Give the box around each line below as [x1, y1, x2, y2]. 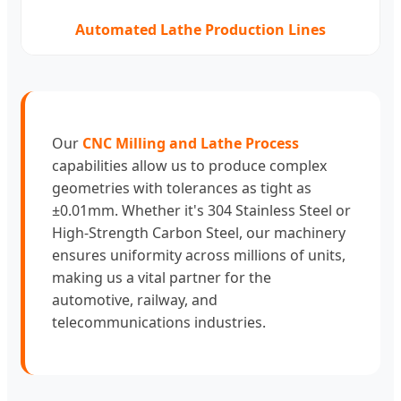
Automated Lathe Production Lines [75, 19, 326, 39]
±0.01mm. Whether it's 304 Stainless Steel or [52, 200, 351, 220]
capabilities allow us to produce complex [52, 155, 327, 175]
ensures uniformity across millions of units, [52, 244, 346, 265]
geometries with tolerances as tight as [52, 177, 311, 198]
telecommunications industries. [52, 311, 266, 332]
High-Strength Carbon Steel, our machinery [52, 222, 346, 243]
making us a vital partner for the [52, 267, 271, 287]
